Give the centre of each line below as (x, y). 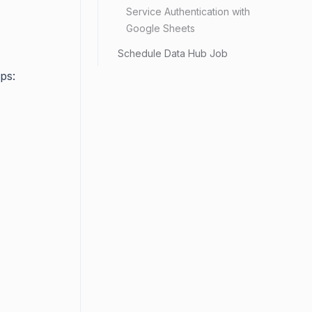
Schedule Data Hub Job (173, 53)
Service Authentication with (188, 11)
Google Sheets (161, 28)
